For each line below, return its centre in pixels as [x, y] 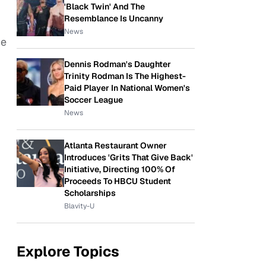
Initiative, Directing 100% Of [120, 169]
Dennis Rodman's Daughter [118, 64]
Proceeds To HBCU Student [118, 181]
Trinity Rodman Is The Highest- [125, 76]
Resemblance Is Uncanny [114, 18]
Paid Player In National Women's [127, 88]
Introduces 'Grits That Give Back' [129, 157]
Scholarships [90, 193]
